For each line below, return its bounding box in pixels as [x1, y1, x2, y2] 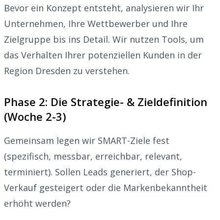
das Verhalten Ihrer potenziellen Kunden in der [4, 49, 202, 61]
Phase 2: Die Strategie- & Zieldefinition [4, 94, 207, 109]
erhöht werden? [4, 197, 71, 209]
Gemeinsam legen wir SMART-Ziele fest [4, 134, 169, 146]
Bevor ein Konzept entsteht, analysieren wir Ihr [4, 1, 204, 14]
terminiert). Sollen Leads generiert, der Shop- [4, 165, 196, 178]
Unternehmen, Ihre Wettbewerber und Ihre [4, 17, 188, 29]
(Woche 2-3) [4, 109, 66, 124]
